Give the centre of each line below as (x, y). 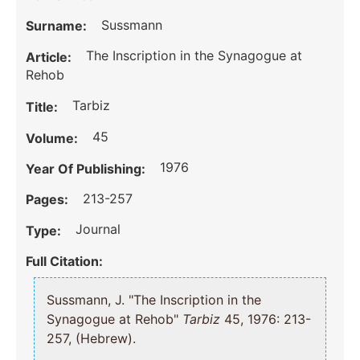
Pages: (49, 200)
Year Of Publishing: (88, 168)
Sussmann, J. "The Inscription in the (88, 300)
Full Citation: (65, 262)
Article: (51, 57)
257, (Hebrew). (92, 339)
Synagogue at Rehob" (115, 319)
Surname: (58, 26)
